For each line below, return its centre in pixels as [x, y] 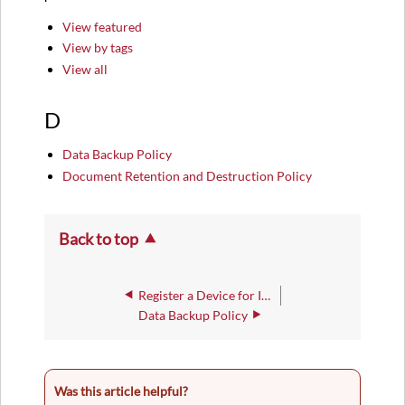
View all [85, 69]
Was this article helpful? [121, 391]
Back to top [99, 238]
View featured [103, 26]
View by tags [98, 48]
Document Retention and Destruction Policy [188, 175]
